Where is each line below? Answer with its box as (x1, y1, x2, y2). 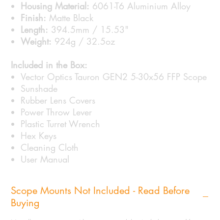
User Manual (21, 153, 70, 165)
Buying (11, 196, 40, 210)
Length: (21, 24, 49, 36)
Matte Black (46, 12, 94, 24)
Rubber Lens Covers (21, 94, 96, 107)
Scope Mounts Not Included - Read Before (11, 184, 138, 197)
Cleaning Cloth (21, 141, 79, 154)
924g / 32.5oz (52, 35, 115, 48)
